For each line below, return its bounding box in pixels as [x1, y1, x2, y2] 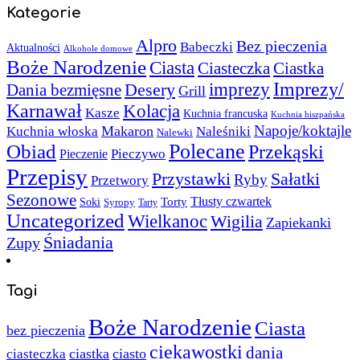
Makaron [101, 123, 153, 140]
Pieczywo [111, 146, 166, 162]
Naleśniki [196, 124, 251, 140]
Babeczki [180, 39, 233, 55]
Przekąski [248, 141, 324, 163]
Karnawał [6, 100, 82, 122]
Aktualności [6, 41, 60, 55]
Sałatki [271, 169, 320, 190]
